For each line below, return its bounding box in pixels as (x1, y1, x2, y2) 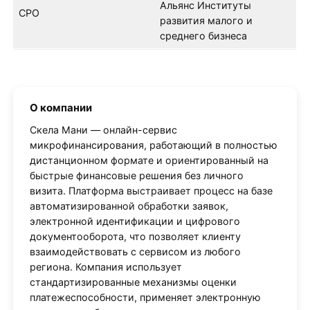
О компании (29, 100, 92, 114)
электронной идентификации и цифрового (29, 215, 240, 228)
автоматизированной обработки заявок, (29, 200, 228, 212)
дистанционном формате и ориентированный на (29, 154, 268, 167)
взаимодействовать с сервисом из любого (29, 246, 241, 258)
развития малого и (159, 14, 253, 26)
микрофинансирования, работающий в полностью (29, 139, 277, 152)
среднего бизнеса (159, 29, 247, 42)
